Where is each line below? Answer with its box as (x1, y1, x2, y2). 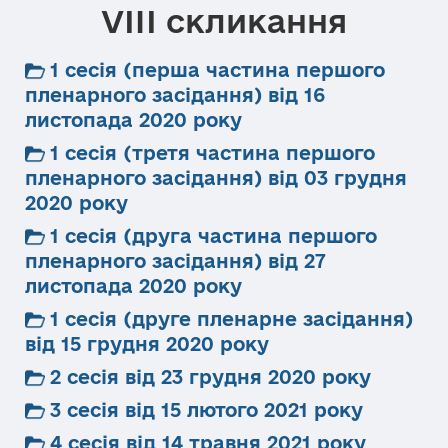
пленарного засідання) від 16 (25, 84, 325, 106)
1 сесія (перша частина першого (50, 59, 385, 81)
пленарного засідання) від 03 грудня (25, 167, 407, 189)
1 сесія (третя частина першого (50, 142, 375, 164)
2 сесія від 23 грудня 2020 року (50, 366, 371, 388)
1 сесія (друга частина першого (50, 225, 377, 247)
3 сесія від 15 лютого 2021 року (50, 399, 363, 421)
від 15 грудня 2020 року (25, 333, 269, 355)
